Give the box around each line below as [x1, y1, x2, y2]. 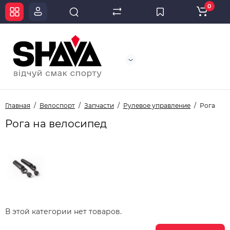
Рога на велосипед [5, 118, 107, 130]
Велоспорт [40, 102, 75, 110]
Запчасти [84, 102, 114, 110]
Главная [5, 102, 30, 110]
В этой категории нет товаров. [5, 207, 122, 217]
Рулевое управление [123, 102, 190, 110]
